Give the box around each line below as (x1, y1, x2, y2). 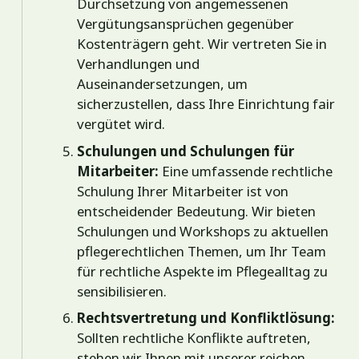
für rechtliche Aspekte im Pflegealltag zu (77, 261, 329, 280)
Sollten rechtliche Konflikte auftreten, (77, 329, 312, 348)
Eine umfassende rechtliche (159, 161, 333, 180)
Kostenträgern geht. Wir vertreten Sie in (77, 34, 328, 54)
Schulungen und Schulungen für (77, 141, 295, 160)
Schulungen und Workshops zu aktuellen (77, 221, 329, 240)
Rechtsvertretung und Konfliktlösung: (77, 309, 336, 328)
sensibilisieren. (77, 281, 167, 301)
